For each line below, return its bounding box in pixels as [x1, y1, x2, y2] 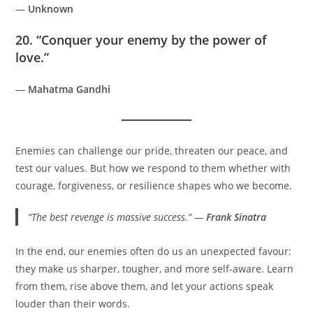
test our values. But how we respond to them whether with [15, 161, 291, 175]
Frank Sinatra [205, 210, 266, 224]
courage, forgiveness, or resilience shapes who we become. [15, 178, 293, 192]
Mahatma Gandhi [28, 82, 111, 96]
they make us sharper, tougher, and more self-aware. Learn [15, 262, 294, 276]
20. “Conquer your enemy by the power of [15, 31, 268, 48]
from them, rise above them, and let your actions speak [15, 279, 274, 293]
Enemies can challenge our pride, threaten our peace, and [15, 143, 289, 157]
